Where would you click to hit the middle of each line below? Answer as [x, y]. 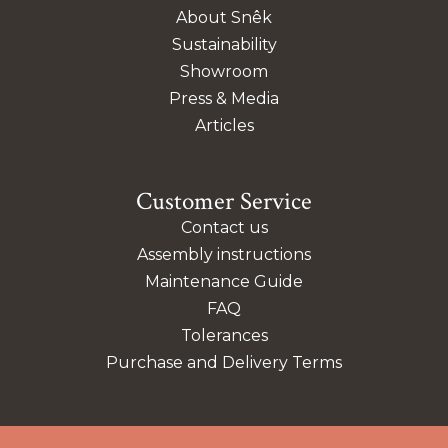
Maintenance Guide [224, 282]
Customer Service [224, 202]
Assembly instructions [224, 255]
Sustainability [224, 45]
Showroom [224, 72]
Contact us [224, 228]
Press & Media [224, 99]
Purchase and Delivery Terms [224, 363]
